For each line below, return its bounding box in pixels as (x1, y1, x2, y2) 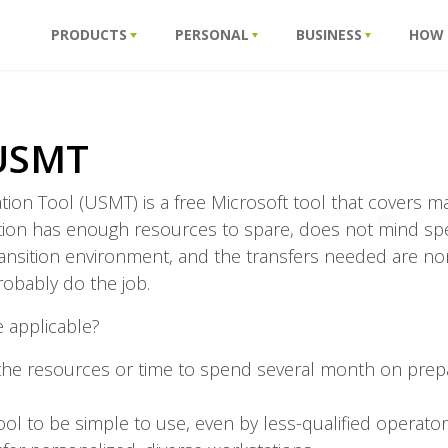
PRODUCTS (51, 24, 128, 44)
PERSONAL (174, 24, 249, 44)
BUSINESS (296, 24, 362, 44)
